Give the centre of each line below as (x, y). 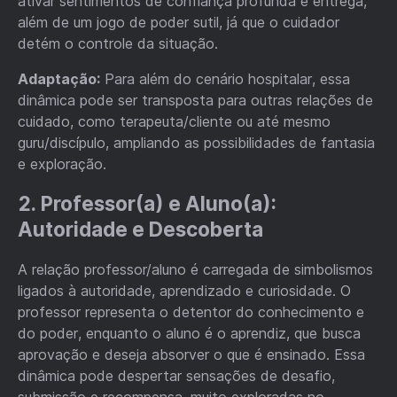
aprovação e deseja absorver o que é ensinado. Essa (191, 354)
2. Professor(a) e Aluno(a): (147, 204)
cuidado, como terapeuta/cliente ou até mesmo (174, 121)
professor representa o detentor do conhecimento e (191, 311)
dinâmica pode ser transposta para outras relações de (195, 100)
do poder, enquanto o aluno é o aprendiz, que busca (189, 333)
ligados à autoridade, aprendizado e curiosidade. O (184, 290)
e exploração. (62, 163)
